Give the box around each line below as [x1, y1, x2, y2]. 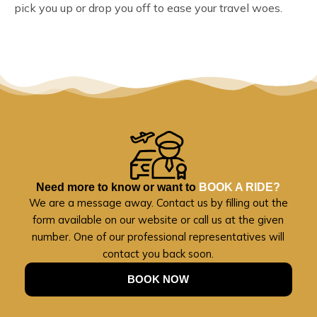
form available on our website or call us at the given [33, 212, 284, 226]
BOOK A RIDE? [199, 180, 281, 193]
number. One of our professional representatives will [32, 229, 285, 243]
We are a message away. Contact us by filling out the [28, 195, 288, 209]
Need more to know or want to [36, 180, 200, 193]
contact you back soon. [103, 246, 214, 260]
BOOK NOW [127, 272, 190, 285]
